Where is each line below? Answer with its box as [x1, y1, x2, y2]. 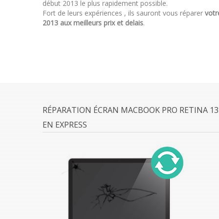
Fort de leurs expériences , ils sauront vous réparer [43, 8, 205, 18]
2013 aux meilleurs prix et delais [43, 18, 143, 27]
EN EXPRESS [43, 119, 87, 130]
